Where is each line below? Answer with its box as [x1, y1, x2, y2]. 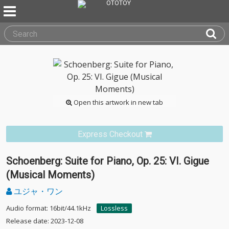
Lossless [101, 203, 128, 213]
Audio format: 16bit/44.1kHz [6, 203, 91, 213]
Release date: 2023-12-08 [6, 216, 83, 225]
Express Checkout [77, 129, 143, 139]
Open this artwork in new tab [72, 98, 163, 107]
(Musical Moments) [6, 169, 95, 181]
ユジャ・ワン [12, 186, 63, 197]
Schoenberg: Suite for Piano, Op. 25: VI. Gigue [6, 155, 209, 167]
